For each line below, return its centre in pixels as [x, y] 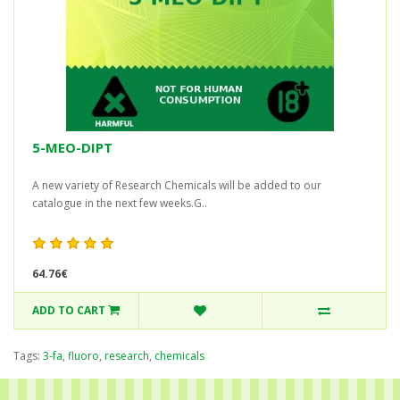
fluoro [83, 356]
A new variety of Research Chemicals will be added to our [177, 185]
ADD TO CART [69, 311]
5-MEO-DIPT [72, 148]
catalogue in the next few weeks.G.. [120, 203]
